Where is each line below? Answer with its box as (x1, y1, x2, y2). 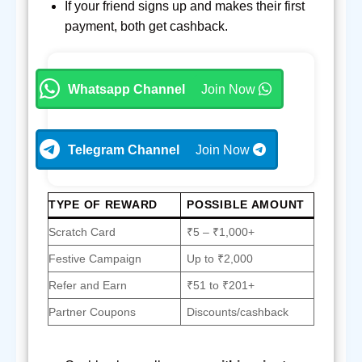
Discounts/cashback (187, 305, 289, 319)
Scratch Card (48, 225, 116, 239)
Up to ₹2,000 (187, 252, 254, 266)
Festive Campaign (48, 252, 141, 266)
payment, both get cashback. (64, 19, 228, 33)
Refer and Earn (48, 279, 127, 293)
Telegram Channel (68, 142, 179, 157)
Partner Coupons (48, 305, 136, 319)
